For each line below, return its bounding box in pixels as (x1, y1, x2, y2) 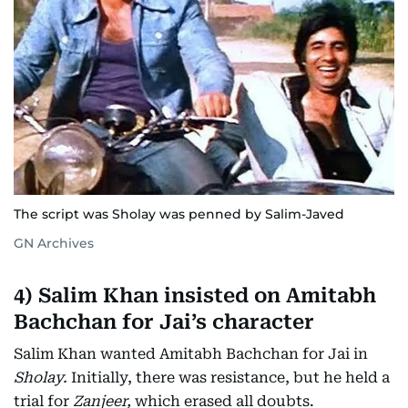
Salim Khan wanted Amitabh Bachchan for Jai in (14, 345, 368, 363)
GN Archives (14, 235, 94, 252)
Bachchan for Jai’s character (14, 311, 314, 334)
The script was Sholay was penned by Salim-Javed (14, 206, 344, 223)
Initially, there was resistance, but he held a (71, 369, 390, 387)
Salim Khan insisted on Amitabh (38, 284, 376, 308)
